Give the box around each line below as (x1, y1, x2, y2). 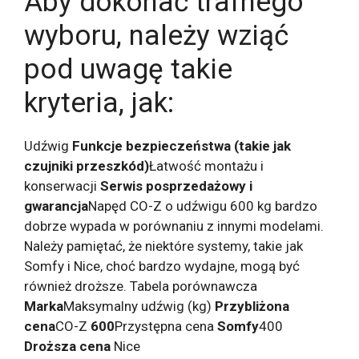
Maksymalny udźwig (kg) (63, 298, 215, 315)
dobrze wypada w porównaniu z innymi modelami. (24, 218, 324, 235)
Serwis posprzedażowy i (100, 178, 252, 195)
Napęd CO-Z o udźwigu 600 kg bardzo (88, 198, 317, 215)
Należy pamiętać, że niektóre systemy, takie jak (24, 238, 303, 255)
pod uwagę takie (24, 53, 232, 87)
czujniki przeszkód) (24, 158, 149, 175)
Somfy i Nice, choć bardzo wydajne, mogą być (24, 258, 300, 275)
